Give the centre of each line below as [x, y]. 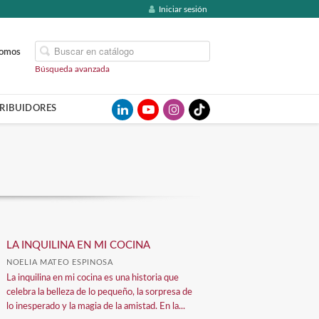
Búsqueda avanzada [72, 68]
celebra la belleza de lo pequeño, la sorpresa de [100, 292]
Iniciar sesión [183, 9]
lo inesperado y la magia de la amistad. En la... [96, 307]
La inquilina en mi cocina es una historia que [93, 278]
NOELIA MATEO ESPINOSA [60, 262]
